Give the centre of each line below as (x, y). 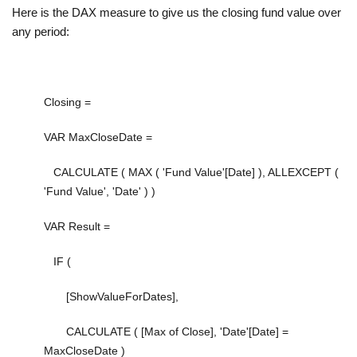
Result (84, 227)
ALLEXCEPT (300, 173)
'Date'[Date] (249, 332)
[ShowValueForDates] (121, 297)
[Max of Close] (177, 332)
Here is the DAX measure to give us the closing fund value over (177, 13)
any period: (41, 32)
